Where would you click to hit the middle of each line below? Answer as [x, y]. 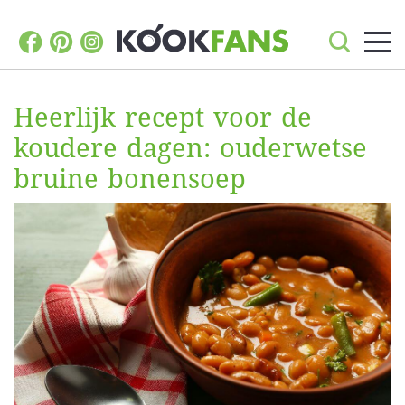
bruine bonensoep [130, 179]
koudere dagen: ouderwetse [190, 148]
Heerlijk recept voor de [163, 118]
